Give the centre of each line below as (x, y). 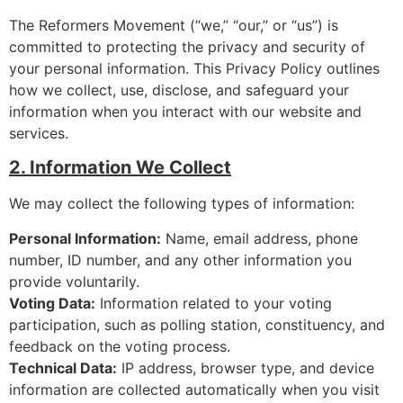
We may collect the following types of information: (182, 204)
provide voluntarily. (74, 281)
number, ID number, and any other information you (180, 260)
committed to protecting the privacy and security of (187, 46)
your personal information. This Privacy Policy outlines (194, 68)
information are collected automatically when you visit (194, 389)
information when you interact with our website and (185, 111)
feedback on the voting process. (120, 346)
